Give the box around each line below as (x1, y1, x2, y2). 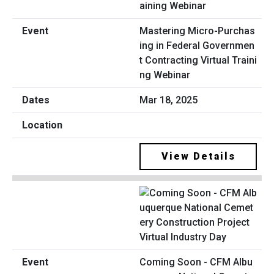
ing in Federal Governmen (139, 39, 254, 51)
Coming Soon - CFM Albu (139, 256, 253, 268)
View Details (161, 150, 235, 162)
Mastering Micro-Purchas (139, 24, 255, 37)
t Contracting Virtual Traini (139, 54, 257, 66)
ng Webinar (139, 68, 190, 81)
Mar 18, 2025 (139, 94, 198, 106)
